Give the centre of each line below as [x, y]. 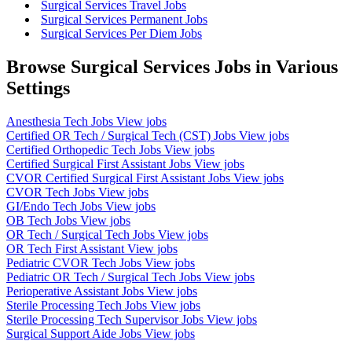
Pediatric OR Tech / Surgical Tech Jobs [105, 277]
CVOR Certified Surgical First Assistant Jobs [120, 178]
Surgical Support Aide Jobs [75, 333]
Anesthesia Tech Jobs [61, 121]
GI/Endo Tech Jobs [56, 206]
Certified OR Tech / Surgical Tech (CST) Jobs [123, 135]
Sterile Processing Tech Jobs [78, 305]
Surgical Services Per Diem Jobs [121, 33]
